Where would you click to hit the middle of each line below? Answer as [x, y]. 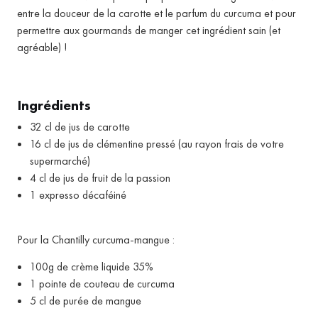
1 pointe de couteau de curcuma [102, 284]
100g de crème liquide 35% [92, 267]
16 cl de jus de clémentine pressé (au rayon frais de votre [157, 144]
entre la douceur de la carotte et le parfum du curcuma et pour [157, 13]
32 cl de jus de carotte [80, 127]
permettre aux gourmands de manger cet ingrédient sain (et [149, 31]
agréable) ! [42, 48]
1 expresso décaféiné [78, 195]
